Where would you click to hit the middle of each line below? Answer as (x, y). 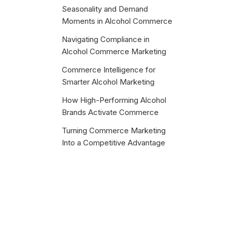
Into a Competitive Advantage (113, 143)
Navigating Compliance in (106, 39)
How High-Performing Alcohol (114, 100)
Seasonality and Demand (105, 9)
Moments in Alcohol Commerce (117, 21)
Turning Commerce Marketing (114, 130)
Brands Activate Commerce (110, 112)
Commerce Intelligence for (109, 70)
